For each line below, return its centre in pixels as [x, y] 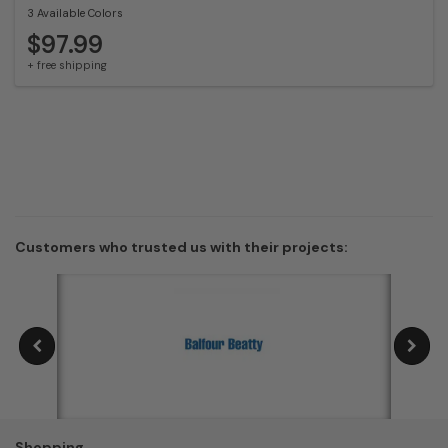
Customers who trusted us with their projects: [181, 246]
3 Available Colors [75, 12]
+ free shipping [67, 64]
